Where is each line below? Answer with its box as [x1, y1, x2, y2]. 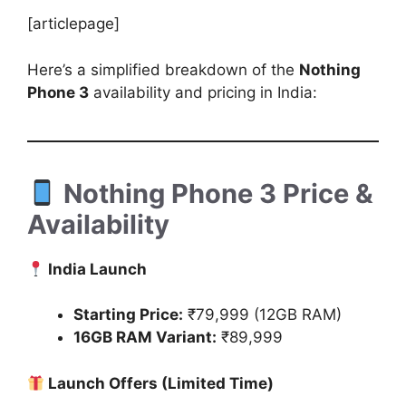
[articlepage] [27, 14, 120, 34]
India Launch [44, 259, 148, 278]
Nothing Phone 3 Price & [57, 177, 374, 209]
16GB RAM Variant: [73, 328, 217, 347]
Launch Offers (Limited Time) [44, 373, 275, 392]
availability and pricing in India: [89, 82, 317, 101]
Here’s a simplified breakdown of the [27, 60, 299, 79]
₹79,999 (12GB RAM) [183, 305, 342, 324]
